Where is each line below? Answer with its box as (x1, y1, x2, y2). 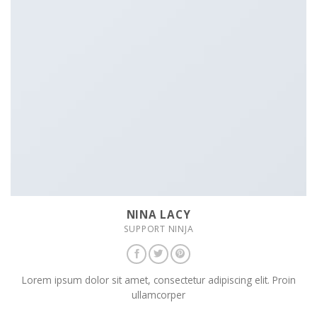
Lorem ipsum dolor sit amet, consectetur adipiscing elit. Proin (21, 273, 296, 287)
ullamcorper (132, 288, 185, 302)
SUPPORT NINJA (123, 222, 194, 235)
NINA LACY (126, 207, 191, 221)
